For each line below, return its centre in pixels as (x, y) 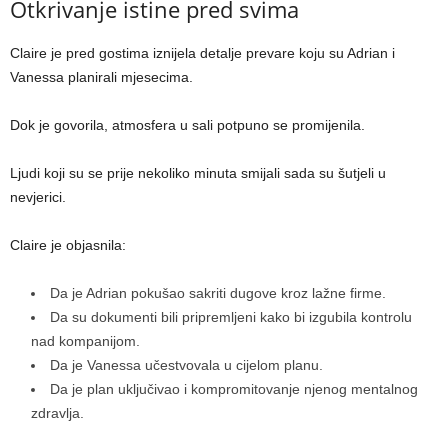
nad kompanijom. (85, 341)
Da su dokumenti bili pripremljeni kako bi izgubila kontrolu (231, 317)
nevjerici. (38, 197)
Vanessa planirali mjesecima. (101, 77)
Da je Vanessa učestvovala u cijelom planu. (186, 365)
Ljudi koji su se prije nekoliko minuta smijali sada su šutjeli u (198, 173)
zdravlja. (57, 413)
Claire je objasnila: (68, 245)
